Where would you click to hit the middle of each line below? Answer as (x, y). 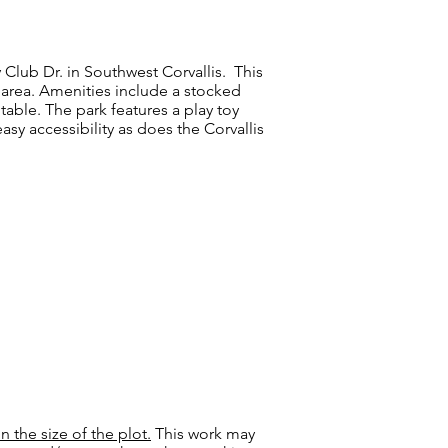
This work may (203, 433)
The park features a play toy (142, 109)
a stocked (204, 90)
